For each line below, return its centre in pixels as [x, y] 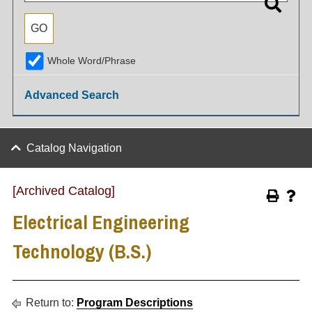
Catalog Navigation [74, 148]
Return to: [50, 303]
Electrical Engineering [101, 222]
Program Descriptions [135, 303]
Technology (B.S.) [82, 251]
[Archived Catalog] [64, 191]
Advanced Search [72, 95]
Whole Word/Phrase [92, 61]
